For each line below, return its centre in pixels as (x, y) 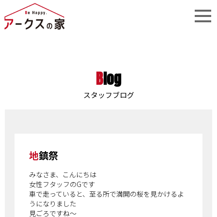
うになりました (53, 204)
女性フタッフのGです (62, 184)
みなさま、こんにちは (63, 175)
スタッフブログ (108, 95)
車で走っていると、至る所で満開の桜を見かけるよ (107, 194)
